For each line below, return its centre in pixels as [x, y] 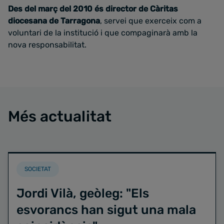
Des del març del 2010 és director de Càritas [93, 9]
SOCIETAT [38, 169]
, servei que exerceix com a [151, 21]
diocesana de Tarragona [54, 21]
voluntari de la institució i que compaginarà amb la [103, 33]
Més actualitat [60, 116]
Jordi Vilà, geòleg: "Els [83, 193]
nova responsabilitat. [47, 45]
